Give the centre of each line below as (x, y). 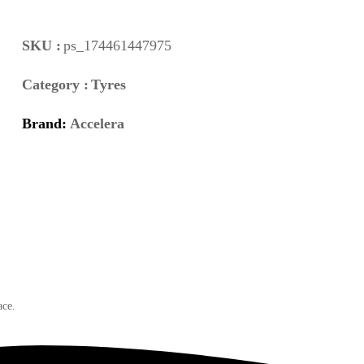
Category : (55, 84)
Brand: (45, 123)
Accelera (97, 123)
